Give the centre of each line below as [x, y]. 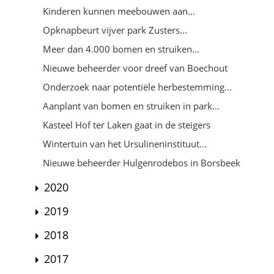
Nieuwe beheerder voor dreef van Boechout [135, 68]
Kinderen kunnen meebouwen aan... [119, 11]
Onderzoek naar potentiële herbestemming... [137, 87]
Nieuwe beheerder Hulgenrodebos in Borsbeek [142, 162]
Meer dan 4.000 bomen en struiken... [121, 49]
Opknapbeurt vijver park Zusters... [115, 30]
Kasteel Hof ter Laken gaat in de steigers [127, 124]
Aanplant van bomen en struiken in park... [131, 106]
